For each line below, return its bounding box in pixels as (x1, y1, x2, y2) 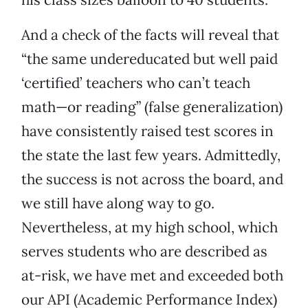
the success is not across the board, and (21, 170, 283, 189)
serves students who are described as (21, 242, 267, 261)
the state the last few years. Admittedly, (21, 146, 280, 165)
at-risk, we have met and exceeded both (21, 266, 283, 285)
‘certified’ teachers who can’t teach (21, 74, 250, 93)
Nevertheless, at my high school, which (21, 218, 278, 237)
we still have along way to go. (21, 194, 214, 213)
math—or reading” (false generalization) (21, 98, 283, 117)
